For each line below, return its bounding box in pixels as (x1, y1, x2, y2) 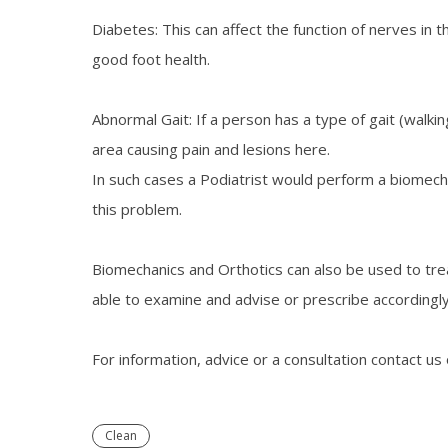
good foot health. (92, 49, 210, 70)
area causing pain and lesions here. (92, 139, 330, 160)
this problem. (92, 199, 182, 220)
